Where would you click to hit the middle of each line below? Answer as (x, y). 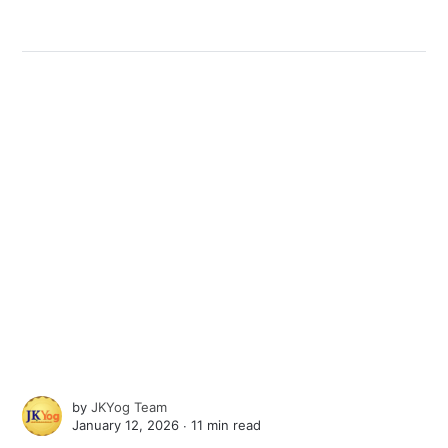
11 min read (226, 425)
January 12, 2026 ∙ (132, 425)
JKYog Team (129, 407)
